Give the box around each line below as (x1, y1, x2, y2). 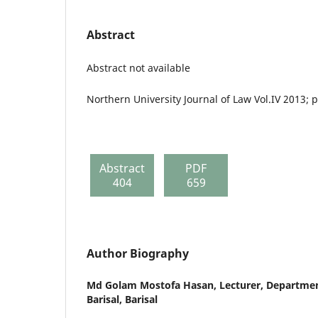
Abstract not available (87, 60, 190, 75)
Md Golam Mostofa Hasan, (87, 278, 219, 292)
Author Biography (87, 245, 189, 261)
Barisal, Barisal (87, 292, 158, 306)
